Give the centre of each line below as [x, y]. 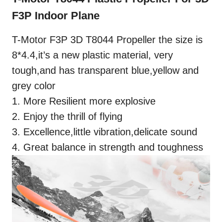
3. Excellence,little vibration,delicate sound [105, 132]
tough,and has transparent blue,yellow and [105, 70]
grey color [34, 85]
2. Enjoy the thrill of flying [67, 116]
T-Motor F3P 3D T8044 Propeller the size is [107, 39]
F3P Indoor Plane [56, 15]
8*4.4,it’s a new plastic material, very [92, 55]
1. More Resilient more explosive [84, 101]
